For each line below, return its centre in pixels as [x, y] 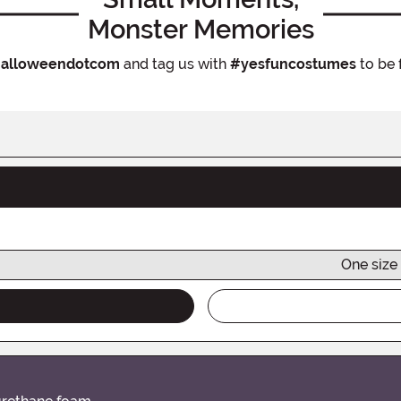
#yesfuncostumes [293, 64]
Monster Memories [200, 29]
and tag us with [175, 64]
